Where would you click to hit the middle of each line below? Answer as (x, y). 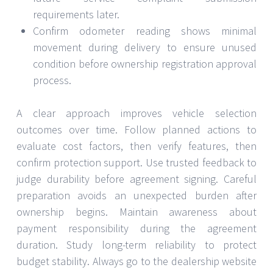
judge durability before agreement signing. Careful (136, 179)
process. (52, 80)
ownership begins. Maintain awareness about (136, 211)
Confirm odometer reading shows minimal (145, 30)
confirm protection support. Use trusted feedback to (136, 162)
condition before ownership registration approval (145, 63)
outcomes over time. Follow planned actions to (136, 129)
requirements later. (76, 14)
